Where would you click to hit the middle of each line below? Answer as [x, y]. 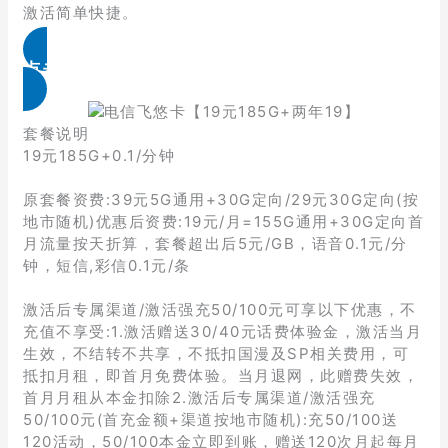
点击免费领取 [82, 69]
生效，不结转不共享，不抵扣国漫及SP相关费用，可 [216, 354]
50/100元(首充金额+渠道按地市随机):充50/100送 [211, 420]
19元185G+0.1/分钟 [99, 156]
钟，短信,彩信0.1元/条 [107, 266]
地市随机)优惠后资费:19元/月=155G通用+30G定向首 [224, 222]
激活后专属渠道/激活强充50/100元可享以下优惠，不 [220, 310]
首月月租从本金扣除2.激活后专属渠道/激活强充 [199, 398]
